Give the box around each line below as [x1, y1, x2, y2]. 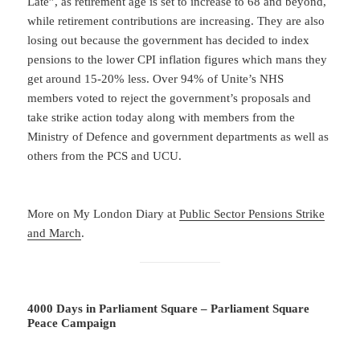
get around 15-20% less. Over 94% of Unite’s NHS [27, 72, 284, 85]
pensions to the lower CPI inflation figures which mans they [27, 52, 328, 66]
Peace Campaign [27, 316, 117, 329]
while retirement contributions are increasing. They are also [27, 14, 325, 27]
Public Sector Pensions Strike [179, 207, 325, 220]
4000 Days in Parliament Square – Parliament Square [27, 301, 310, 315]
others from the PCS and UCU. [27, 149, 182, 162]
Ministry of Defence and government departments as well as [27, 129, 329, 143]
